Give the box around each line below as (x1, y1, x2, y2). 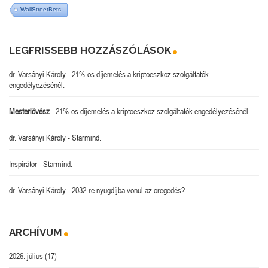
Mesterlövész (9, 106, 50, 116)
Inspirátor (9, 159, 37, 169)
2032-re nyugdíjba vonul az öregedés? (72, 185, 185, 195)
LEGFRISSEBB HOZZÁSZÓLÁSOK (9, 44, 171, 56)
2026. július (9, 251, 43, 261)
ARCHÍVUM (9, 226, 62, 238)
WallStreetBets (20, 5, 61, 13)
